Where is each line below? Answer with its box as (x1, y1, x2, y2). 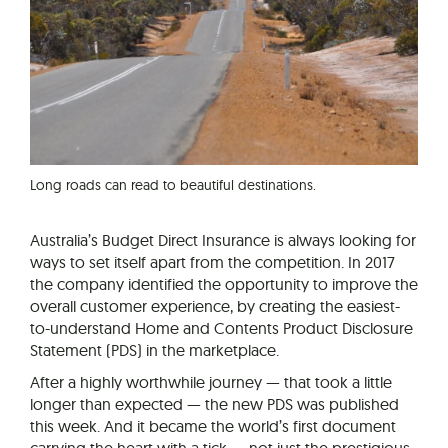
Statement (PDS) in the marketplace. (30, 340, 279, 361)
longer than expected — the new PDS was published (30, 394, 399, 415)
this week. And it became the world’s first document (30, 416, 396, 437)
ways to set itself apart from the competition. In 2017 (30, 252, 395, 273)
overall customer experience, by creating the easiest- (30, 296, 400, 317)
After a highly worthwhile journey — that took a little (30, 372, 392, 393)
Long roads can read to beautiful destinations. (30, 176, 316, 194)
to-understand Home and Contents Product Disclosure (30, 318, 413, 339)
